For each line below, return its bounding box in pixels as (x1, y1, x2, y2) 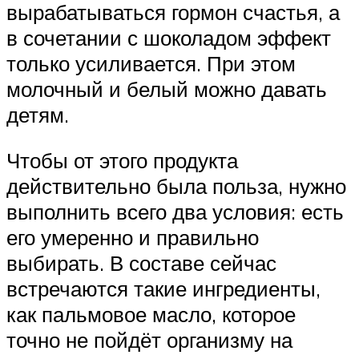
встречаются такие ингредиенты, (6, 276, 321, 302)
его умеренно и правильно (6, 224, 259, 251)
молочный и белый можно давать (6, 75, 327, 102)
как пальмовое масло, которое (6, 301, 296, 328)
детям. (6, 101, 69, 127)
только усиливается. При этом (6, 50, 296, 76)
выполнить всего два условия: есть (6, 199, 344, 225)
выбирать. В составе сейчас (6, 250, 276, 276)
